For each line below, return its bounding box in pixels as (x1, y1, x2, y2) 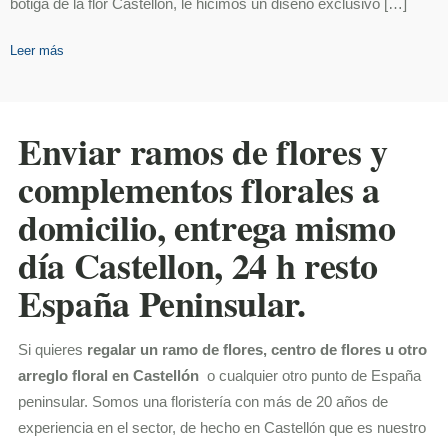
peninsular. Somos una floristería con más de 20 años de (18, 393, 389, 411)
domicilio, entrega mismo (18, 201, 396, 254)
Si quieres (18, 341, 88, 359)
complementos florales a (18, 163, 380, 216)
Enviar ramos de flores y (18, 125, 388, 178)
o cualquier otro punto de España (203, 367, 422, 385)
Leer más (9, 43, 64, 59)
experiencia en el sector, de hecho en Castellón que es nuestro (18, 419, 427, 437)
